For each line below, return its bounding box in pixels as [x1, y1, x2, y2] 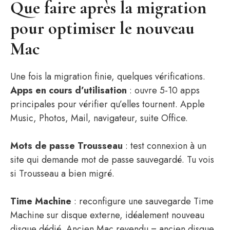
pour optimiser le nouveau [10, 18, 195, 39]
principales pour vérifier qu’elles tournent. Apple [10, 98, 205, 111]
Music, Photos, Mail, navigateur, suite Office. [10, 111, 188, 125]
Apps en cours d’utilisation [10, 84, 127, 97]
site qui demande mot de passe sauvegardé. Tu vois [10, 153, 214, 166]
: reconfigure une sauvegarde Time [71, 195, 214, 208]
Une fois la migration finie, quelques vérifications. [10, 70, 205, 83]
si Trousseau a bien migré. [10, 167, 114, 180]
